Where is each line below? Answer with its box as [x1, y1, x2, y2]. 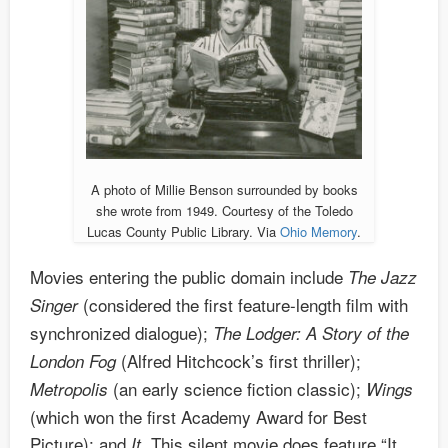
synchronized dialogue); [30, 319, 213, 345]
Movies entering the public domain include [30, 263, 348, 289]
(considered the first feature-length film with [78, 291, 408, 317]
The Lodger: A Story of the [213, 320, 409, 345]
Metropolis [30, 376, 108, 401]
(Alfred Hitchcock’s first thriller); [116, 347, 361, 373]
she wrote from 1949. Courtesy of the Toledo [95, 200, 353, 220]
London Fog [30, 348, 116, 373]
